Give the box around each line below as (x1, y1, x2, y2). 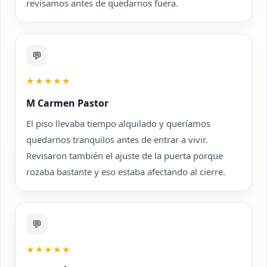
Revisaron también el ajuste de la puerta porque (26, 150, 223, 162)
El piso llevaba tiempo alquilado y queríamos (26, 117, 210, 129)
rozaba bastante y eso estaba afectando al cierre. (26, 166, 225, 178)
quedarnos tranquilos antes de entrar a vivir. (26, 133, 207, 145)
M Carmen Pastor (26, 97, 108, 110)
